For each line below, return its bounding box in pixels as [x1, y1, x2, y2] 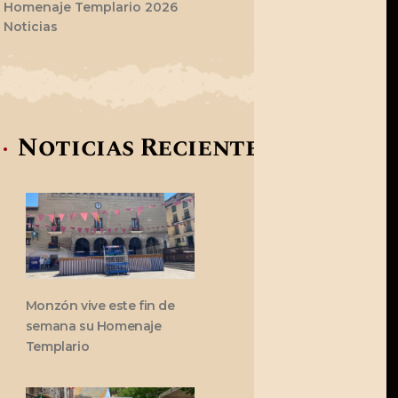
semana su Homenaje [25, 318, 162, 335]
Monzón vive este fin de [25, 298, 175, 314]
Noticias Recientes [18, 129, 272, 168]
